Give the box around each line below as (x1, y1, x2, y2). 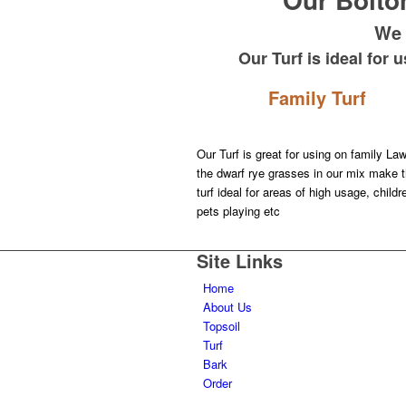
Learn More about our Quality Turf (204, 231, 380, 249)
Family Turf (268, 84, 367, 111)
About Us (203, 298, 252, 316)
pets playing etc (197, 202, 280, 220)
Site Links (197, 247, 283, 275)
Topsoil (203, 317, 240, 335)
